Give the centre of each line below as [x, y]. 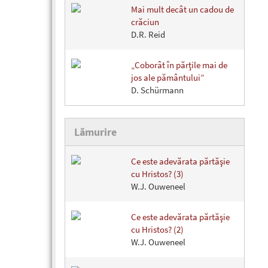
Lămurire [95, 132]
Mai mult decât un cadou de [182, 10]
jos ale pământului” [167, 78]
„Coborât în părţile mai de [179, 65]
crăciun [145, 22]
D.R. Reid [148, 35]
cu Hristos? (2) [157, 230]
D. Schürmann [157, 90]
